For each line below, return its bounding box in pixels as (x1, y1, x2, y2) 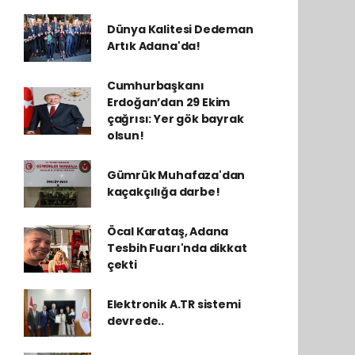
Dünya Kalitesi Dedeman (106, 21, 254, 37)
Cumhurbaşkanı (106, 78, 204, 94)
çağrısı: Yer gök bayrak (106, 111, 244, 127)
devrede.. (106, 313, 165, 329)
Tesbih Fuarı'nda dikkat (106, 240, 247, 256)
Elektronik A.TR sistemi (106, 296, 241, 312)
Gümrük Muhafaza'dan (106, 167, 246, 183)
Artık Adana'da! (106, 38, 200, 54)
